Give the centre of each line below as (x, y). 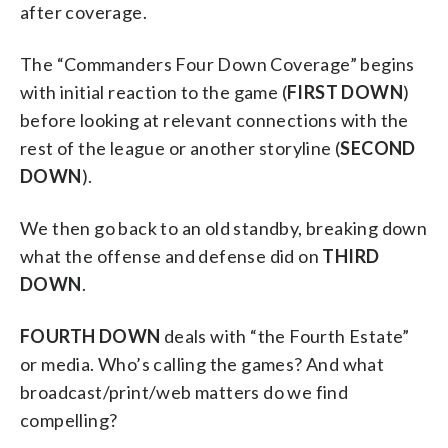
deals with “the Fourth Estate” (285, 335)
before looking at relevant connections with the (214, 119)
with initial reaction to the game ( (153, 91)
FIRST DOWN (345, 91)
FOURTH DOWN (90, 335)
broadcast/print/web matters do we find (184, 391)
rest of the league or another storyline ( (180, 147)
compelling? (69, 419)
